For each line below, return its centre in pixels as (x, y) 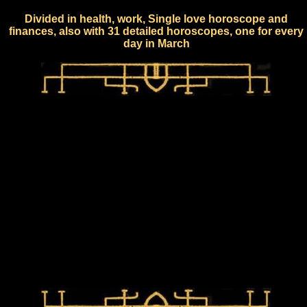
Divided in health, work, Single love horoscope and (156, 19)
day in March (156, 43)
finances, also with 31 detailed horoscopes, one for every (156, 31)
